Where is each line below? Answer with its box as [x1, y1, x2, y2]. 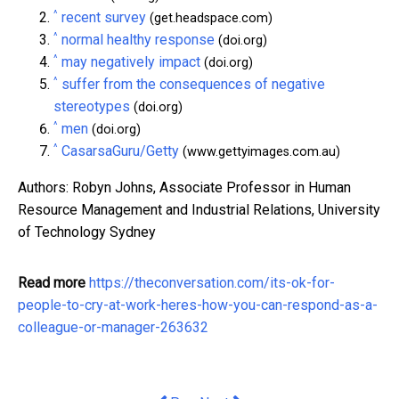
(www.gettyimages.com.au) [179, 143, 340, 159]
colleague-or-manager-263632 [18, 318, 208, 336]
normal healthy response [61, 30, 215, 48]
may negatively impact [61, 53, 200, 70]
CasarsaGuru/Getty [61, 142, 179, 159]
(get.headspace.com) [146, 10, 273, 26]
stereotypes [53, 97, 130, 115]
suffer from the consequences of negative [61, 75, 325, 93]
